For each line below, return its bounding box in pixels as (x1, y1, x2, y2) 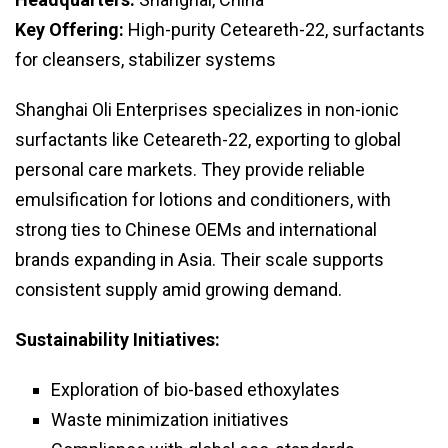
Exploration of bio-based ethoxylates (51, 379, 340, 401)
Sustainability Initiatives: (15, 329, 220, 351)
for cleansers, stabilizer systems (15, 49, 276, 71)
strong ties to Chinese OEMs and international (15, 219, 377, 241)
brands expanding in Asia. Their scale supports (15, 249, 384, 271)
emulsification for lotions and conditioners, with (15, 189, 391, 211)
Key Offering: (15, 19, 124, 41)
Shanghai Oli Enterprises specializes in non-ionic (15, 99, 399, 121)
